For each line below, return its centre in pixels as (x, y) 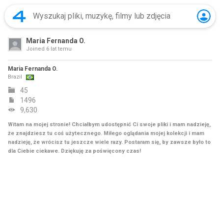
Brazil (15, 77)
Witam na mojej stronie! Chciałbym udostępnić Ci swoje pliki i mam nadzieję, (109, 124)
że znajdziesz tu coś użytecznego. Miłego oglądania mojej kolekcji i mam (106, 133)
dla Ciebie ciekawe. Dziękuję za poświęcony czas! (74, 151)
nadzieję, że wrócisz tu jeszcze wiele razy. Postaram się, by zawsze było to (109, 142)
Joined (35, 49)
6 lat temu (58, 49)
